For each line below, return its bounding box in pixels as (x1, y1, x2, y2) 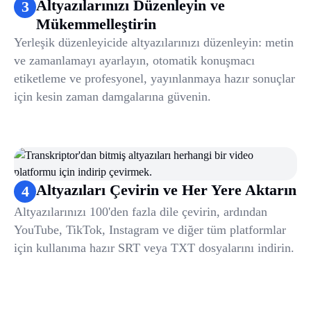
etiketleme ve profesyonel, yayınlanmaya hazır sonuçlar (14, 72, 295, 86)
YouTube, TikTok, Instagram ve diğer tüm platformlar (14, 223, 286, 237)
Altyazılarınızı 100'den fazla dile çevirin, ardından (14, 205, 267, 219)
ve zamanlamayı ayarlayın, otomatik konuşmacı (14, 53, 255, 68)
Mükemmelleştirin (36, 15, 156, 33)
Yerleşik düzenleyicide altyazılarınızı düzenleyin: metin (14, 35, 294, 50)
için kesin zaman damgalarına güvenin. (14, 90, 211, 104)
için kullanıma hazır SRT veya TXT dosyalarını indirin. (14, 241, 294, 255)
